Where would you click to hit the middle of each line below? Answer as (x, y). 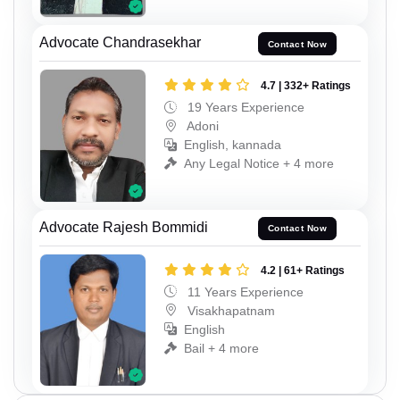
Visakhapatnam (229, 310)
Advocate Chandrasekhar (120, 43)
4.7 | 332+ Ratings (306, 86)
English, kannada (233, 145)
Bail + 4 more (221, 348)
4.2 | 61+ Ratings (303, 270)
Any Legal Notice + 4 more (259, 164)
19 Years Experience (244, 108)
